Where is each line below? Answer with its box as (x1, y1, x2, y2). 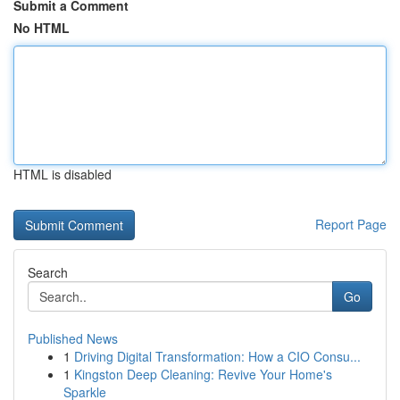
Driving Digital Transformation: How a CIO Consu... (74, 347, 361, 365)
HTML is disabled (13, 165, 112, 183)
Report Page (315, 215, 387, 233)
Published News (28, 329, 118, 347)
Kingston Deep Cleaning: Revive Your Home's (74, 365, 332, 383)
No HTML (13, 19, 70, 37)
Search (28, 263, 68, 281)
